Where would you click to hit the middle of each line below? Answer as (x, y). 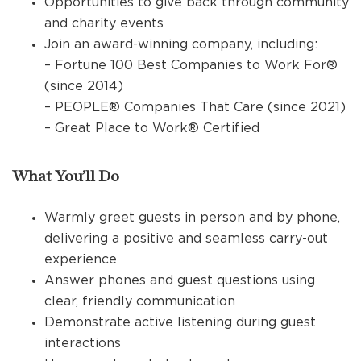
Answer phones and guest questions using (180, 280)
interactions (83, 342)
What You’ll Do (66, 176)
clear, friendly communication (140, 301)
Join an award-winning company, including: (181, 44)
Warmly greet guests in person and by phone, (192, 217)
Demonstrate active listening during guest (180, 322)
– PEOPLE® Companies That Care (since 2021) (195, 106)
